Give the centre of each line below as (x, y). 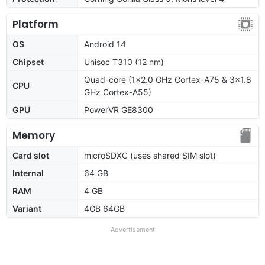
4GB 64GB (104, 208)
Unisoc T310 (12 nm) (124, 62)
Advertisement (132, 229)
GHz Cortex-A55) (118, 92)
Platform (35, 24)
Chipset (28, 62)
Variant (27, 208)
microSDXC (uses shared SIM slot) (150, 155)
